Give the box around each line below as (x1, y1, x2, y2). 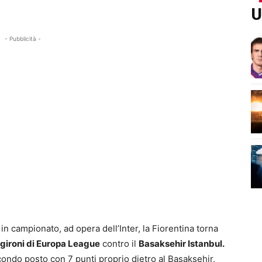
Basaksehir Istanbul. (139, 238, 225, 250)
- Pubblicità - (5, 35, 42, 43)
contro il (100, 238, 139, 250)
